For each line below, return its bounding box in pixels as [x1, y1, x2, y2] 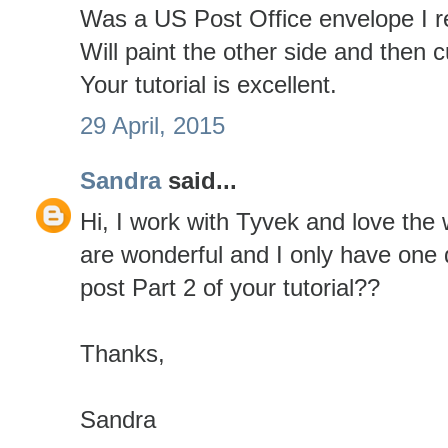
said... [161, 167, 237, 195]
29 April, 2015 [80, 111, 225, 139]
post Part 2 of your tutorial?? [80, 273, 380, 301]
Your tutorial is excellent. [80, 71, 337, 99]
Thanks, [80, 339, 165, 367]
